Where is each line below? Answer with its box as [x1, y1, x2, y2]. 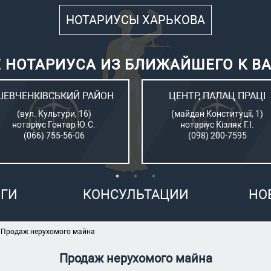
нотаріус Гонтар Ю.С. [12, 120, 96, 129]
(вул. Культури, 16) [16, 109, 91, 119]
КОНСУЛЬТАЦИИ [82, 187, 189, 202]
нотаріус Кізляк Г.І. [180, 120, 254, 129]
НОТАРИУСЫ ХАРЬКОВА [66, 13, 205, 27]
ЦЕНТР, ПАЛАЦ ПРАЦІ [169, 90, 266, 102]
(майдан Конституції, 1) [171, 109, 263, 119]
